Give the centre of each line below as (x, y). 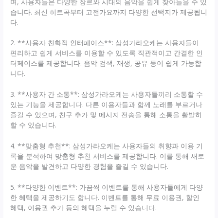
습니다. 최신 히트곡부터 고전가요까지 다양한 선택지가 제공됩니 (109, 12)
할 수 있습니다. (34, 125)
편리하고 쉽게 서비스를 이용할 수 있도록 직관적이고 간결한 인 (107, 53)
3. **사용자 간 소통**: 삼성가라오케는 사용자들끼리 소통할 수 (107, 94)
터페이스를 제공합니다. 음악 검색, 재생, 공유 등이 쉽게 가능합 (106, 63)
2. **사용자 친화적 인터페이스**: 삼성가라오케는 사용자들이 (105, 43)
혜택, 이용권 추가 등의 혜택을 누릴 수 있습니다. (84, 208)
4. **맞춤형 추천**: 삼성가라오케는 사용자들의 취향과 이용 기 (107, 146)
